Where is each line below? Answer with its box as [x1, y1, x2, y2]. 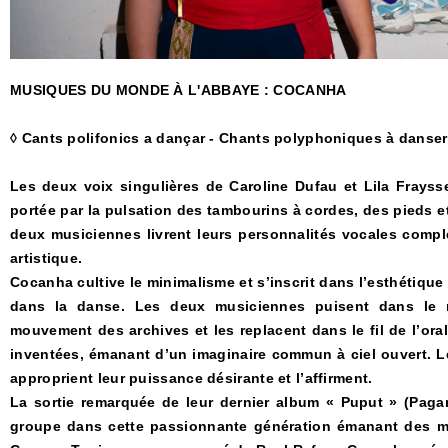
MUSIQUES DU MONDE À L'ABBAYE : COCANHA [10, 81, 347, 98]
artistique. [10, 249, 83, 266]
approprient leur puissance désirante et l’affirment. [10, 369, 373, 386]
